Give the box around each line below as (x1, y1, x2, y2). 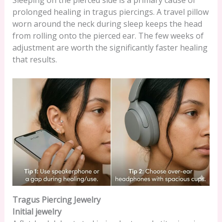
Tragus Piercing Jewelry (12, 194, 101, 206)
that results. (12, 54, 57, 65)
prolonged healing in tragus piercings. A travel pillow (12, 6, 209, 18)
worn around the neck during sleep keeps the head (12, 18, 202, 30)
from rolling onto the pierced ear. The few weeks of (12, 30, 204, 42)
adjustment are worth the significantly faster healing (12, 42, 208, 54)
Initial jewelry (12, 206, 61, 218)
